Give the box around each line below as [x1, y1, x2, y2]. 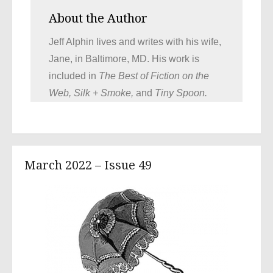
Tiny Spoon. [155, 88, 207, 99]
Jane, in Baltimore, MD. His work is [49, 54, 199, 65]
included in [49, 71, 96, 82]
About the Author [49, 11, 147, 26]
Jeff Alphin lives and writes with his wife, [49, 37, 221, 48]
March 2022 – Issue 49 [24, 158, 152, 173]
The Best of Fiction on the [99, 71, 209, 82]
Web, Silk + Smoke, [49, 88, 133, 99]
